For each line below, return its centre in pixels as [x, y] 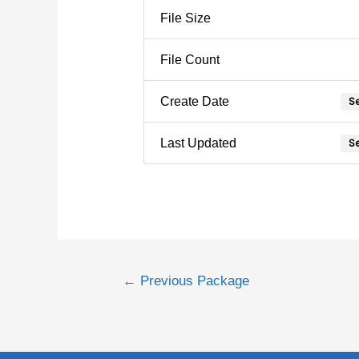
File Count [190, 60]
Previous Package [192, 280]
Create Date [194, 102]
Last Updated [198, 143]
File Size [185, 18]
